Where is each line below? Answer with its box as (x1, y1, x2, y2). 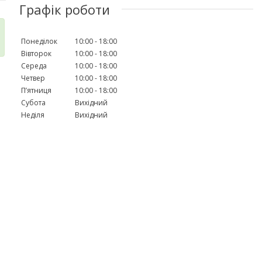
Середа (21, 60, 47, 71)
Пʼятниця (21, 85, 51, 95)
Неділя (21, 109, 44, 120)
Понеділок (21, 36, 57, 46)
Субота (21, 97, 46, 108)
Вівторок (21, 48, 51, 58)
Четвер (21, 73, 45, 83)
